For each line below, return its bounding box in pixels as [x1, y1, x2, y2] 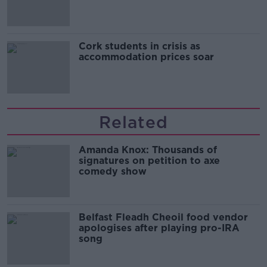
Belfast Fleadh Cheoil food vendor [79, 212, 248, 223]
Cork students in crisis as [79, 41, 200, 52]
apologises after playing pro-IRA [79, 222, 240, 234]
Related [99, 112, 168, 133]
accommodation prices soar [79, 51, 214, 63]
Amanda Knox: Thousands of [79, 144, 217, 156]
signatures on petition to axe [79, 155, 220, 167]
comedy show [79, 166, 147, 178]
